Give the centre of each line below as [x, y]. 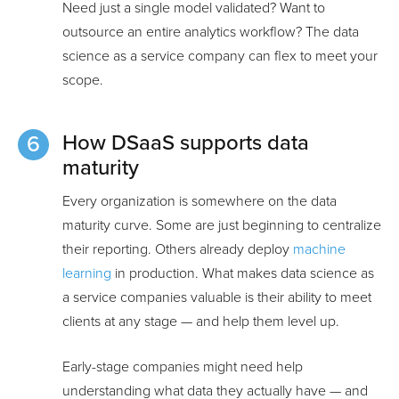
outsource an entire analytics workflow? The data [211, 32]
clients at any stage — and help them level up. [201, 321]
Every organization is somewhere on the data [199, 201]
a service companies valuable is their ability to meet [217, 297]
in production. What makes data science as [243, 273]
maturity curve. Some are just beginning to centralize [222, 225]
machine [319, 249]
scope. [83, 80]
